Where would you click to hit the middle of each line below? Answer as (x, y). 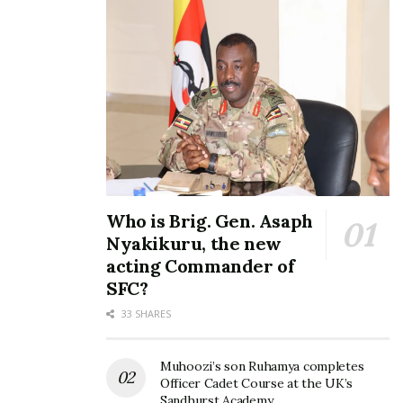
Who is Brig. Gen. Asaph (210, 220)
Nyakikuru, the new (194, 243)
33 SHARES (145, 313)
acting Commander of (201, 265)
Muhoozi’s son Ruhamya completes (262, 366)
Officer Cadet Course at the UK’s (257, 383)
